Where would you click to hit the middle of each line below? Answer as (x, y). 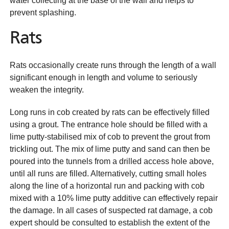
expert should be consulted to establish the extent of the (110, 223)
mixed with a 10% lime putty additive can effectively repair (114, 198)
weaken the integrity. (47, 90)
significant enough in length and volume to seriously (104, 77)
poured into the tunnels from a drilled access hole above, (112, 161)
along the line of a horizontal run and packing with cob (107, 186)
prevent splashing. (43, 13)
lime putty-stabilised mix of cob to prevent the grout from (110, 137)
